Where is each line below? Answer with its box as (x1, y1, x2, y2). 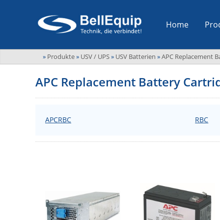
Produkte (47, 52, 75, 61)
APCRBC (45, 115, 71, 125)
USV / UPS (81, 52, 110, 61)
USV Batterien (115, 52, 156, 61)
